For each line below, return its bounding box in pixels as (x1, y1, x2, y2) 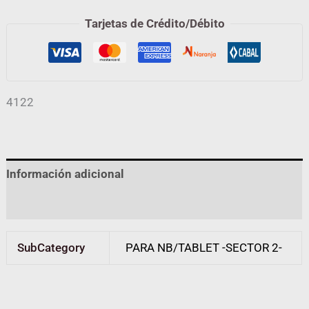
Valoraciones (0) (6, 197, 95, 211)
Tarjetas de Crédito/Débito (84, 16, 225, 30)
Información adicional (6, 166, 125, 181)
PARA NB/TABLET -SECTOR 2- (125, 241, 282, 255)
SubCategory (17, 241, 86, 255)
